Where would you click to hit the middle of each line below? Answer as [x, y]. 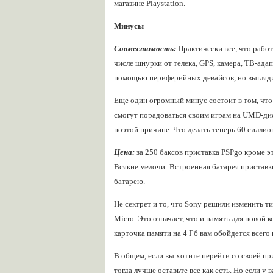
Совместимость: [145, 48]
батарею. [129, 181]
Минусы [129, 26]
